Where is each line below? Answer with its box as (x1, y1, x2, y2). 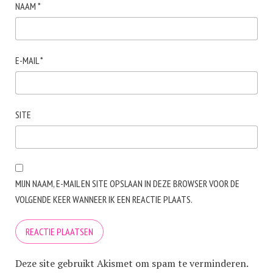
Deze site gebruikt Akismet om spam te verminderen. (15, 257, 248, 270)
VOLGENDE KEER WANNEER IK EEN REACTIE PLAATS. (15, 193, 193, 205)
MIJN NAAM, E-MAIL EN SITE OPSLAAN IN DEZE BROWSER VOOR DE (15, 177, 239, 190)
